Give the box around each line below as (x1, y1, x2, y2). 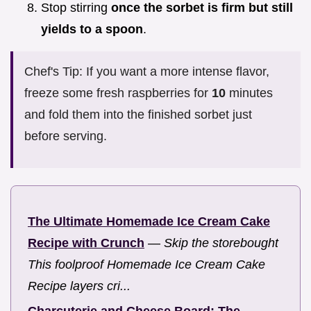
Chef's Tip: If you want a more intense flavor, (24, 64, 269, 78)
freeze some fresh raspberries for (24, 85, 212, 100)
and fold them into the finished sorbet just (24, 107, 252, 121)
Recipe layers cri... (28, 278, 131, 293)
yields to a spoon (41, 22, 143, 36)
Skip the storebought (164, 235, 278, 250)
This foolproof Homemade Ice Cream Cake (28, 257, 265, 271)
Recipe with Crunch (28, 235, 144, 250)
